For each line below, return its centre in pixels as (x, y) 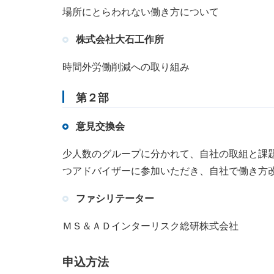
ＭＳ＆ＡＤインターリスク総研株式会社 (150, 226)
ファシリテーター (115, 199)
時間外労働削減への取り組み (126, 67)
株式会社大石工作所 (120, 40)
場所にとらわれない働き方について (141, 12)
